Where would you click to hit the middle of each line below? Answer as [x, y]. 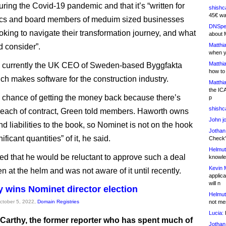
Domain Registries [58, 202]
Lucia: [216, 213]
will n [215, 183]
